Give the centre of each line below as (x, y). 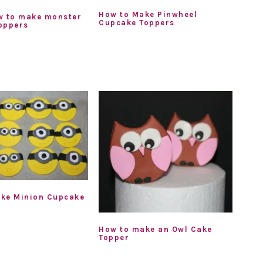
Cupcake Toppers (137, 22)
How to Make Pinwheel (148, 14)
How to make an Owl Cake (156, 229)
